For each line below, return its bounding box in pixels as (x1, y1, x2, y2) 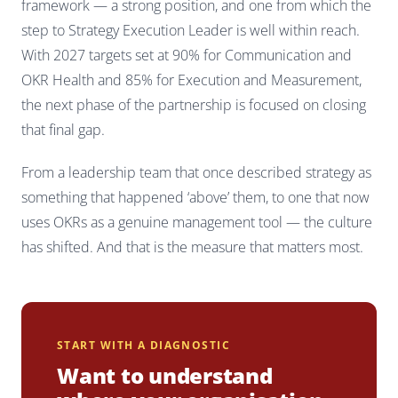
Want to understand (57, 360, 273, 390)
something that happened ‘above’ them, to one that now (21, 187, 370, 207)
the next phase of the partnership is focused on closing (21, 94, 366, 115)
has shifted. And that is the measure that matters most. (21, 236, 363, 257)
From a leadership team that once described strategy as (21, 162, 371, 182)
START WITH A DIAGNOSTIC (57, 337, 231, 353)
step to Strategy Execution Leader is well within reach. (21, 20, 360, 40)
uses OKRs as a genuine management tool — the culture (21, 211, 372, 232)
